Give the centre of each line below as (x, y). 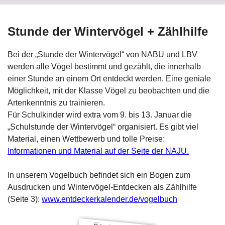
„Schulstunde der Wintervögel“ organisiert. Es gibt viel (103, 127)
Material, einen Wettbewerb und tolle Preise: (86, 139)
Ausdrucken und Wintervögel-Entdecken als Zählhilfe (102, 187)
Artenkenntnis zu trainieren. (56, 103)
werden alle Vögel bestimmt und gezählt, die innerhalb (104, 67)
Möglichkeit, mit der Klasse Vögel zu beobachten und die (108, 91)
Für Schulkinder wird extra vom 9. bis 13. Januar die (100, 115)
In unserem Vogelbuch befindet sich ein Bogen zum (99, 175)
